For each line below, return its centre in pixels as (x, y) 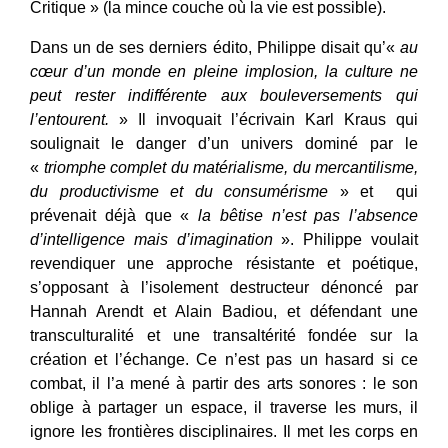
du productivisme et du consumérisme (179, 191)
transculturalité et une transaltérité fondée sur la (224, 335)
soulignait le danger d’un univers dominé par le (224, 143)
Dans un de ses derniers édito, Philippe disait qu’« (215, 47)
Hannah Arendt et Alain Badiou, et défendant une (224, 311)
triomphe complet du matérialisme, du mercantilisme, (230, 167)
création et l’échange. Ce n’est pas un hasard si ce (224, 359)
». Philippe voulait (345, 239)
